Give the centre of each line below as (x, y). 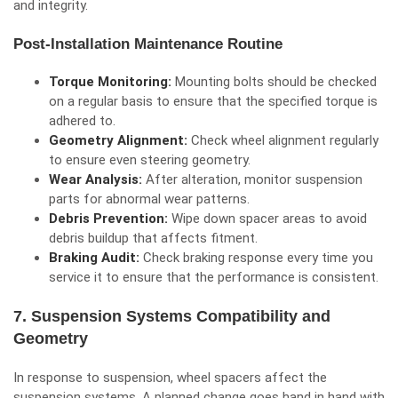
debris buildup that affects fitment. (153, 238)
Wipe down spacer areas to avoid (269, 219)
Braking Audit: (96, 258)
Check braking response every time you (258, 258)
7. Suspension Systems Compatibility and (172, 316)
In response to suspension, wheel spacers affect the (170, 378)
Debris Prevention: (110, 219)
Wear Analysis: (97, 179)
